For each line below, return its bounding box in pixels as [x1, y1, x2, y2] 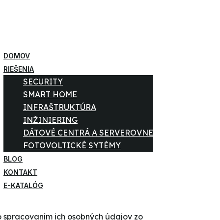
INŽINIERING [23, 115, 78, 125]
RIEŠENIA [3, 64, 34, 73]
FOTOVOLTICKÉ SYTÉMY [23, 140, 121, 150]
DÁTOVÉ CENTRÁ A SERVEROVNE [23, 128, 153, 137]
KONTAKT [3, 167, 37, 176]
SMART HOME [23, 89, 77, 99]
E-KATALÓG [3, 181, 43, 189]
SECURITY [23, 77, 63, 86]
